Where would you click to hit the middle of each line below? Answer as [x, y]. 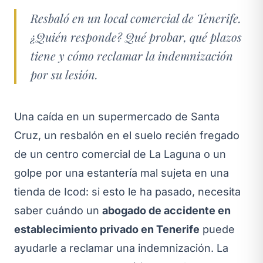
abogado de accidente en [166, 210]
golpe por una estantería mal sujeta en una [122, 173]
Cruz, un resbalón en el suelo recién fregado [127, 135]
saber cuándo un [58, 210]
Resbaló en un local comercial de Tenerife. [136, 18]
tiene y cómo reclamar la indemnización [132, 55]
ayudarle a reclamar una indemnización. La [121, 248]
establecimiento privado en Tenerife [107, 229]
